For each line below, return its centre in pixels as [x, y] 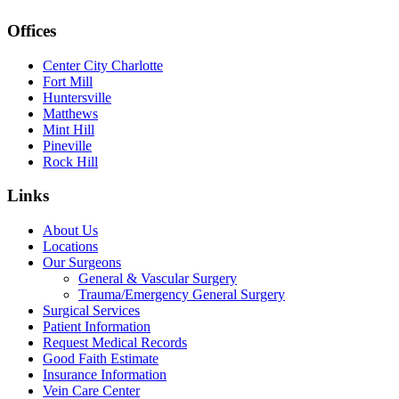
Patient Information [97, 327]
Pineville [67, 145]
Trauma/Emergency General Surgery [182, 295]
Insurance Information [105, 375]
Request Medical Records [115, 343]
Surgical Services [91, 311]
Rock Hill [70, 161]
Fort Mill [68, 81]
